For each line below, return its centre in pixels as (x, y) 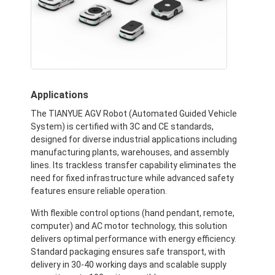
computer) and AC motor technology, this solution (129, 226)
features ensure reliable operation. (99, 191)
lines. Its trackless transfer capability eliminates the (134, 165)
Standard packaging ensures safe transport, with (128, 252)
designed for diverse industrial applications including (134, 140)
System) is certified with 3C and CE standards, (122, 127)
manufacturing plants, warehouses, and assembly (130, 153)
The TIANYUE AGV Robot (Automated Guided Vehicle (134, 114)
